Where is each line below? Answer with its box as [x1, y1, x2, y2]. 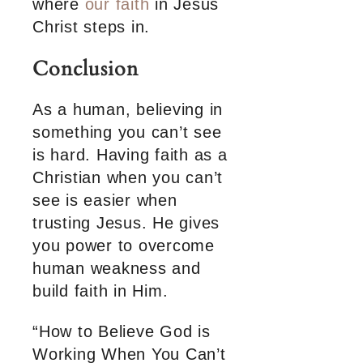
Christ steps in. [32, 18, 150, 36]
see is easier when [32, 191, 177, 210]
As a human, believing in [32, 100, 223, 119]
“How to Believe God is [32, 322, 211, 341]
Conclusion [32, 55, 139, 83]
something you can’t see [32, 123, 222, 142]
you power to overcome [32, 237, 215, 255]
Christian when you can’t [32, 169, 223, 187]
